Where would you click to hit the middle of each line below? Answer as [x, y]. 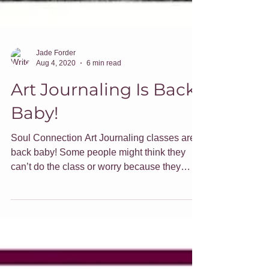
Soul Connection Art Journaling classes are [103, 153]
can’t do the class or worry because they [96, 181]
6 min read [104, 77]
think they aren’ [43, 196]
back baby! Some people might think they [98, 167]
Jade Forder [56, 68]
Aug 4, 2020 [56, 77]
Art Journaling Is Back [103, 104]
